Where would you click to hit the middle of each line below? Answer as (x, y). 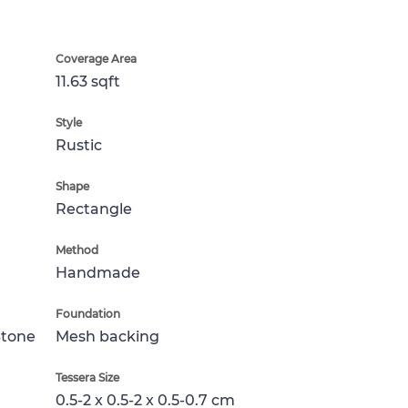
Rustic (79, 145)
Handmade (98, 273)
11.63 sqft (88, 82)
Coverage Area (96, 59)
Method (77, 250)
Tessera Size (87, 377)
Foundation (88, 314)
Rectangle (94, 209)
